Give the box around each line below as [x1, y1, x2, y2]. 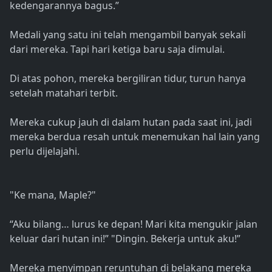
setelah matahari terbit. [10, 86, 118, 100]
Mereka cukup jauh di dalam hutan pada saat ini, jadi [10, 115, 252, 129]
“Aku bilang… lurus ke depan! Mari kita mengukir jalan [10, 217, 257, 231]
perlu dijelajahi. [10, 144, 80, 158]
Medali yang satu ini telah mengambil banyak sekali [10, 28, 246, 42]
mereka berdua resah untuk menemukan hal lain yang [10, 130, 260, 144]
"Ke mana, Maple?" [10, 188, 96, 202]
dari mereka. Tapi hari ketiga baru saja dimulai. [10, 42, 225, 56]
